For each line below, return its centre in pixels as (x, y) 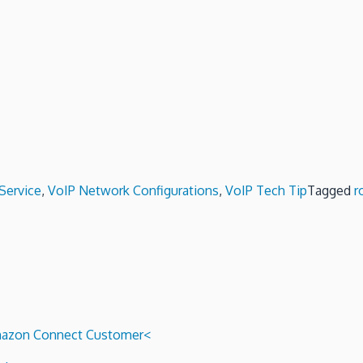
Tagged (331, 190)
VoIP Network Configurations (133, 190)
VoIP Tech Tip (266, 190)
